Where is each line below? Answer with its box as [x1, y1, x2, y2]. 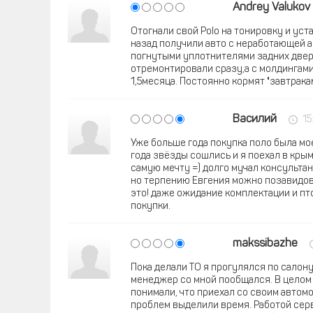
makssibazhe [233, 238, 298, 249]
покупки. [131, 201, 170, 212]
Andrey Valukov [233, 2, 310, 13]
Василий [233, 114, 277, 125]
